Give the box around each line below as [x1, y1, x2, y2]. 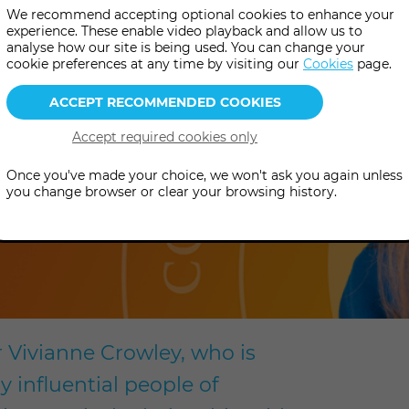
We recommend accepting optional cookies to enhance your [6, 6, 394, 23]
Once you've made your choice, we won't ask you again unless [6, 167, 403, 184]
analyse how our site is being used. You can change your [6, 39, 365, 56]
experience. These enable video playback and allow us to [6, 23, 362, 39]
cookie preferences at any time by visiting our [6, 56, 303, 72]
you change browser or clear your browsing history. [6, 184, 337, 200]
